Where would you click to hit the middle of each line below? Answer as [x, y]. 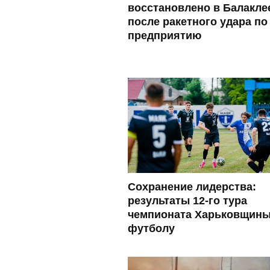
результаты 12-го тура [187, 200]
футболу [151, 228]
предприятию [165, 35]
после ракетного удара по [198, 21]
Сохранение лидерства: [192, 187]
